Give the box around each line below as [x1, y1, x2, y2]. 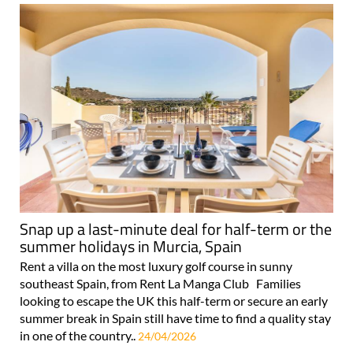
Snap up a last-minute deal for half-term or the [20, 217, 332, 242]
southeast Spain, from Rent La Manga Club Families [20, 276, 301, 292]
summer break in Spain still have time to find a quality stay [20, 310, 331, 326]
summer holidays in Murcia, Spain [20, 234, 242, 259]
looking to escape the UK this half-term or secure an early [20, 293, 328, 309]
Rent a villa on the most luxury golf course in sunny [20, 258, 292, 274]
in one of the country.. [20, 328, 138, 344]
